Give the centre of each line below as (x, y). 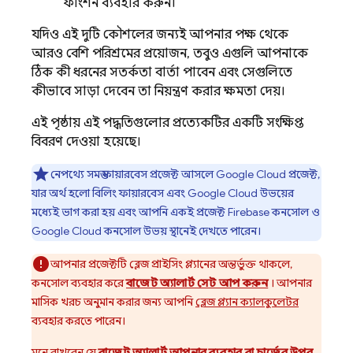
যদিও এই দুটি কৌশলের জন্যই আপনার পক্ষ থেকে (160, 35)
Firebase (249, 212)
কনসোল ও (295, 212)
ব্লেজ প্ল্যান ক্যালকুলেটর (247, 302)
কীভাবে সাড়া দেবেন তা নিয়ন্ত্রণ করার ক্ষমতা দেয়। (158, 91)
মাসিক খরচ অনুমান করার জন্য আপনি (113, 302)
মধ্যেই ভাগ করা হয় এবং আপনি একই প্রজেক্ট (130, 212)
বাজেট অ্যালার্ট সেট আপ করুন (197, 283)
